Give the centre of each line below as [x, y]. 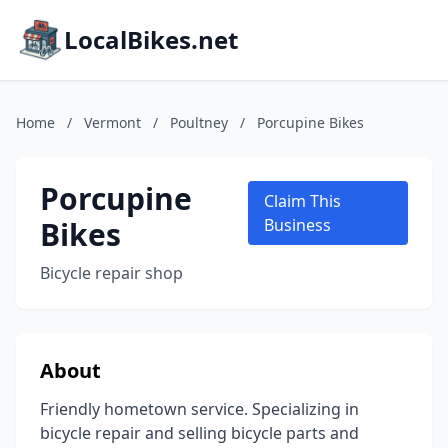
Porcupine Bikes [310, 122]
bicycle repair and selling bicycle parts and [199, 433]
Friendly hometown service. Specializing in [199, 409]
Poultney [199, 122]
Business [298, 225]
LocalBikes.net [151, 39]
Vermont [112, 122]
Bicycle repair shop [111, 273]
